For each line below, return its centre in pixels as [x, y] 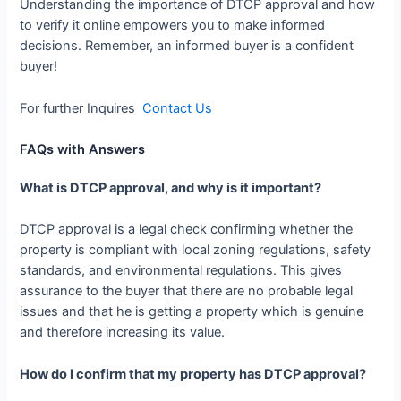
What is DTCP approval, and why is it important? [171, 188]
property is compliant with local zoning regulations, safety [196, 250]
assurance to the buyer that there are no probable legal [187, 291]
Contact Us [176, 108]
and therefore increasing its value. [123, 333]
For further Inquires [80, 108]
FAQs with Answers [83, 150]
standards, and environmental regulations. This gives [181, 271]
